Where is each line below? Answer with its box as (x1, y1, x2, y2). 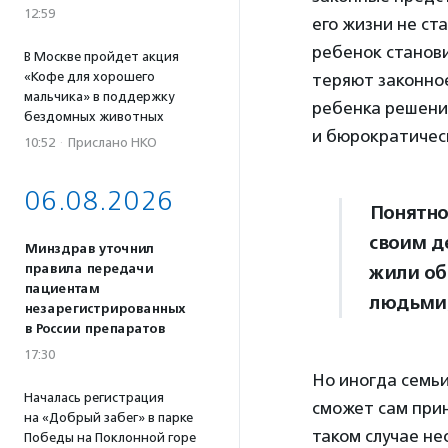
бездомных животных (24, 109, 164, 124)
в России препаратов (24, 321, 165, 337)
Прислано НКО (68, 135, 157, 150)
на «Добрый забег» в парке (24, 410, 193, 425)
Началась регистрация (24, 390, 164, 405)
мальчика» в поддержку (24, 89, 174, 104)
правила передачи (24, 261, 153, 277)
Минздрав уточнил (24, 241, 154, 257)
